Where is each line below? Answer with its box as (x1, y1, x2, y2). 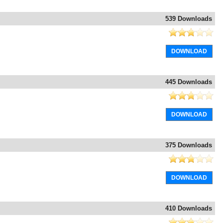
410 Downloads (165, 205, 212, 213)
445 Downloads (165, 78, 212, 86)
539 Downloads (165, 15, 212, 23)
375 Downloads (165, 141, 212, 149)
